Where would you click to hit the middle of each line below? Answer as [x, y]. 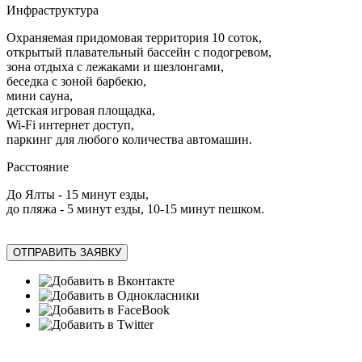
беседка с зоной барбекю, [76, 82]
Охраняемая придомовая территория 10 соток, [134, 38]
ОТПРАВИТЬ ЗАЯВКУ [67, 253]
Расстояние [38, 167]
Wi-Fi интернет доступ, [70, 125]
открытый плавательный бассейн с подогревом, [139, 53]
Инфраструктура [53, 11]
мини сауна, [40, 96]
